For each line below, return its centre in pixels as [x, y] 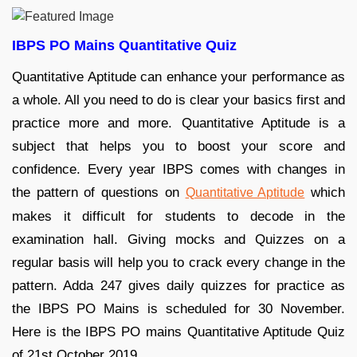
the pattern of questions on [99, 192]
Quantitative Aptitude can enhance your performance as [178, 76]
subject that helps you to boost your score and [178, 146]
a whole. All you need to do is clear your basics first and [178, 100]
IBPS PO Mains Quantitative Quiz [124, 45]
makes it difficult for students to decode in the [178, 216]
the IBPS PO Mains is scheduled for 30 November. [178, 308]
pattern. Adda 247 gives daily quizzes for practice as [178, 285]
